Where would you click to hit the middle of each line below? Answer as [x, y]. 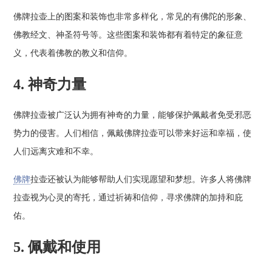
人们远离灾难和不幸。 [56, 152]
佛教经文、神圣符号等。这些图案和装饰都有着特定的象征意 [128, 35]
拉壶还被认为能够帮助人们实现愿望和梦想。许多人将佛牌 [141, 179]
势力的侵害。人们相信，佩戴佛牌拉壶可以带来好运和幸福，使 [133, 134]
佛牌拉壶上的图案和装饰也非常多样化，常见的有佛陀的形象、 [133, 17]
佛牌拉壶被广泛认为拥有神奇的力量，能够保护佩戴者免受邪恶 [133, 115]
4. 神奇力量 [50, 85]
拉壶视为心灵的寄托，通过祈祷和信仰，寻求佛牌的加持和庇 [128, 197]
